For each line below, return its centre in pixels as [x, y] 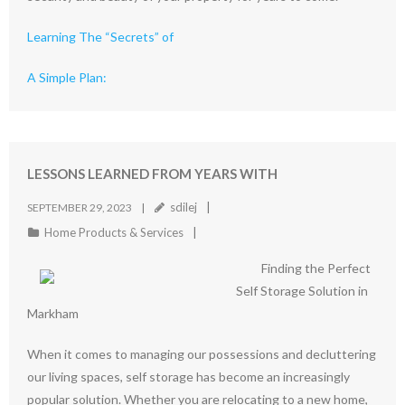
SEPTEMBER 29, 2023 [80, 207]
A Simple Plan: [67, 77]
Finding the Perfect [316, 268]
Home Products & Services [114, 232]
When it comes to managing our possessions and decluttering [202, 354]
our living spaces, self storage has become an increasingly [188, 377]
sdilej [184, 207]
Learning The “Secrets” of [100, 36]
